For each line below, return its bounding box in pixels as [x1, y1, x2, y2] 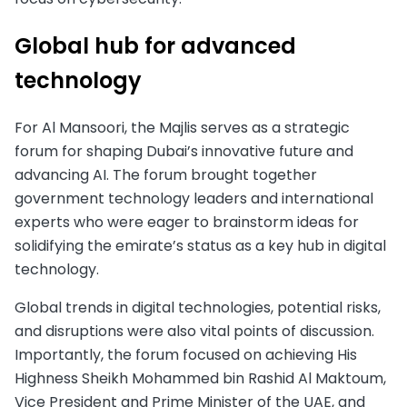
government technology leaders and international [15, 187, 373, 209]
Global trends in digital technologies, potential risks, [15, 296, 381, 318]
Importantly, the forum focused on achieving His [15, 343, 357, 365]
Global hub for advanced [15, 30, 296, 61]
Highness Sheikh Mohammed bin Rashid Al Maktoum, [15, 367, 386, 389]
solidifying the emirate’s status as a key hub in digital [15, 234, 386, 256]
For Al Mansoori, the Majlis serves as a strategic [15, 116, 350, 138]
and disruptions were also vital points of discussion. [15, 320, 374, 342]
